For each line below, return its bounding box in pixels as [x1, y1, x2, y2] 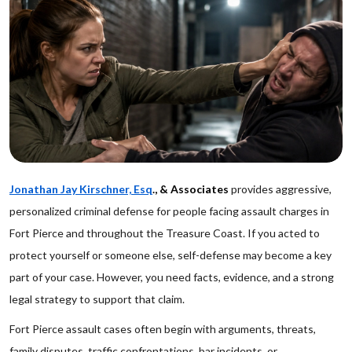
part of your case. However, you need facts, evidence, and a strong [9, 270, 334, 284]
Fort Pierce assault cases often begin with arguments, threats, [9, 322, 316, 335]
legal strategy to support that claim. [9, 292, 185, 306]
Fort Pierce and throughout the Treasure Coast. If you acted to [9, 226, 320, 240]
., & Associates [152, 182, 229, 196]
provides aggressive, [229, 182, 332, 196]
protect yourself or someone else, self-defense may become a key [9, 248, 332, 262]
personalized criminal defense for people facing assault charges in [9, 204, 329, 218]
